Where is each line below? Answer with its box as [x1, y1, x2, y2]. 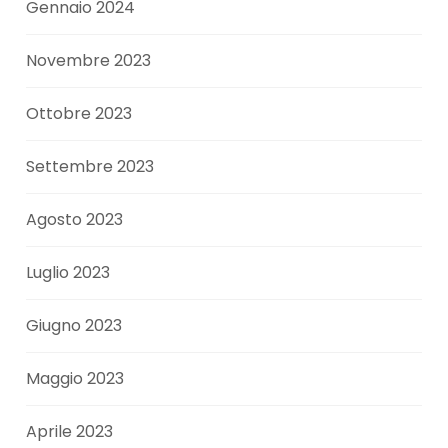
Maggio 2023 [26, 367, 125, 391]
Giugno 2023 [26, 314, 123, 338]
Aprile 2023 [26, 420, 114, 444]
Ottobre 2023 [26, 102, 133, 126]
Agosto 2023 [26, 208, 124, 232]
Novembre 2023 [26, 49, 152, 73]
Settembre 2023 [26, 155, 155, 179]
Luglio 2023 [26, 261, 111, 285]
